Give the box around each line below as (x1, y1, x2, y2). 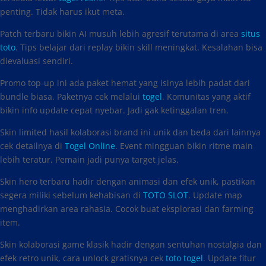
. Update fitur (203, 252, 256, 264)
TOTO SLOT (143, 189, 188, 201)
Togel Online (65, 140, 115, 151)
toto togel (166, 252, 203, 264)
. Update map (188, 189, 242, 201)
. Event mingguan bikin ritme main (115, 140, 253, 151)
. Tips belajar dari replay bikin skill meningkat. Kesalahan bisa (15, 42, 262, 53)
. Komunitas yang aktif (162, 91, 251, 102)
